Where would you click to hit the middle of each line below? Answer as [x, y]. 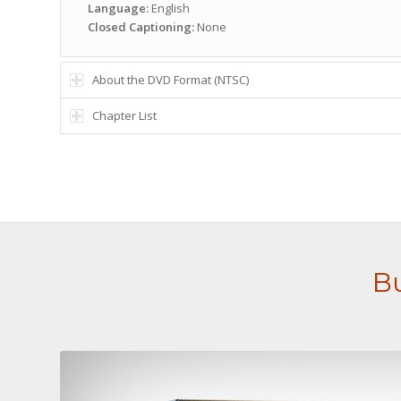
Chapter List [124, 116]
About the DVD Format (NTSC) [171, 80]
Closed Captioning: [141, 27]
